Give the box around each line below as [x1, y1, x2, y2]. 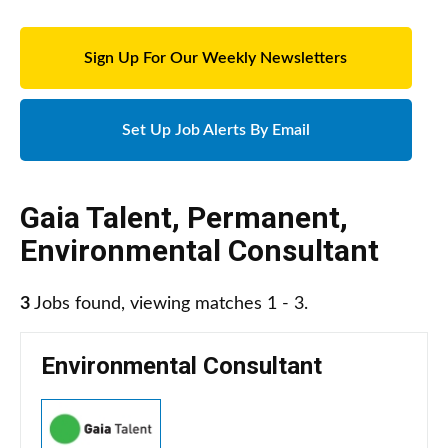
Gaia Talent [20, 200, 172, 236]
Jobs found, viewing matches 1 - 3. [30, 295, 308, 314]
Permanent [187, 200, 340, 236]
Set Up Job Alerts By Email [121, 122, 310, 139]
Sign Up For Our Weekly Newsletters [84, 50, 348, 67]
